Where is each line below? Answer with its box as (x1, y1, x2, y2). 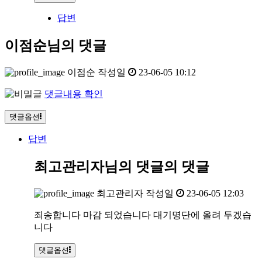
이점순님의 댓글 (5, 37, 106, 53)
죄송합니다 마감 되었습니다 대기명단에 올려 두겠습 (34, 209, 251, 220)
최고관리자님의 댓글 (34, 158, 164, 174)
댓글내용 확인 (44, 88, 103, 99)
